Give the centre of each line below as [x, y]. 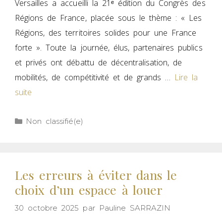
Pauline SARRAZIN [135, 208]
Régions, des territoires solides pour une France [106, 33]
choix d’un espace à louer [89, 190]
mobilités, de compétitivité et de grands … [95, 78]
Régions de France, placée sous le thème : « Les [109, 18]
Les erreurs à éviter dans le [96, 175]
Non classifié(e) [55, 121]
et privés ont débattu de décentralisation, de [99, 63]
